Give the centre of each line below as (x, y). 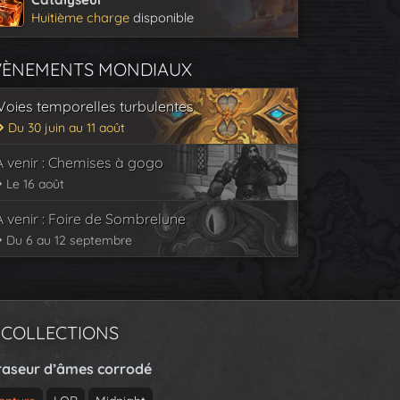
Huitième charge (80, 17)
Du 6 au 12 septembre (67, 240)
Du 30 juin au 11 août (65, 127)
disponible (162, 17)
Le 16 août (33, 183)
